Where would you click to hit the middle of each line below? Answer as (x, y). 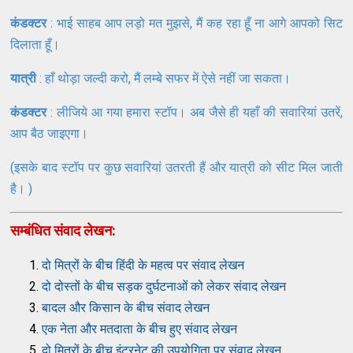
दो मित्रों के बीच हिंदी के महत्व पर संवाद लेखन (143, 265)
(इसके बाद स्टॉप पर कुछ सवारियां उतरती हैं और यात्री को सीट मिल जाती (176, 167)
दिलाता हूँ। (37, 44)
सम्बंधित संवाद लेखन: (63, 230)
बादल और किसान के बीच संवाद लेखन (126, 307)
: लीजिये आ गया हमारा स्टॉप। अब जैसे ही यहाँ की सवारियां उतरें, (195, 112)
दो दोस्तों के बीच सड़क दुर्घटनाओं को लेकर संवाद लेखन (164, 286)
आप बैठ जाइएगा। (51, 133)
